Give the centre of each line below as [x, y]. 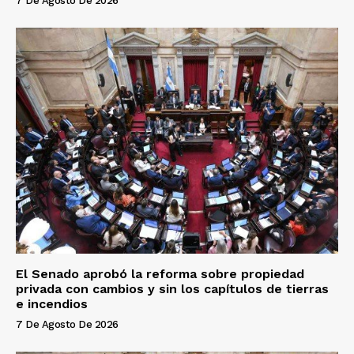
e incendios [52, 303]
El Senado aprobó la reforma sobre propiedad [160, 273]
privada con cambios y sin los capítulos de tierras [172, 288]
